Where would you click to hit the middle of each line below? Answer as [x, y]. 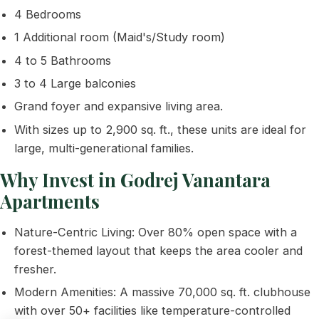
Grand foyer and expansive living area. [119, 106]
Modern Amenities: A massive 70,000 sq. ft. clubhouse [162, 292]
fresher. [35, 269]
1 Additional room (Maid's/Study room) [120, 37]
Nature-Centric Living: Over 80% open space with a [156, 232]
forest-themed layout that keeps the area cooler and [158, 250]
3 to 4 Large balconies [75, 83]
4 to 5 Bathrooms [63, 60]
